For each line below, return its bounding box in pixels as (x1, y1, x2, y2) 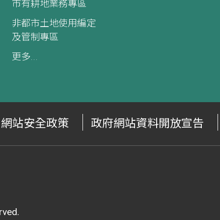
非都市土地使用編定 (12, 17, 96, 29)
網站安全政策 (1, 116, 69, 130)
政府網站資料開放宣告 (91, 116, 204, 130)
